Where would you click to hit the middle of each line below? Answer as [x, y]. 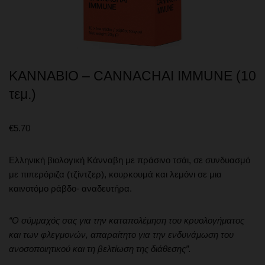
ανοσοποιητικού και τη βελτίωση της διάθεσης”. [100, 248]
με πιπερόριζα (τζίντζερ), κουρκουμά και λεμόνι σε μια [115, 174]
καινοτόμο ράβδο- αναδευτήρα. [70, 188]
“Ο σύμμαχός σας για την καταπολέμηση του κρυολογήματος [127, 220]
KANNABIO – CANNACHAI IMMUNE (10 [132, 76]
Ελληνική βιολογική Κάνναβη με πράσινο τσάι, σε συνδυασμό [130, 160]
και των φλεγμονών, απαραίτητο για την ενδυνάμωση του [121, 234]
